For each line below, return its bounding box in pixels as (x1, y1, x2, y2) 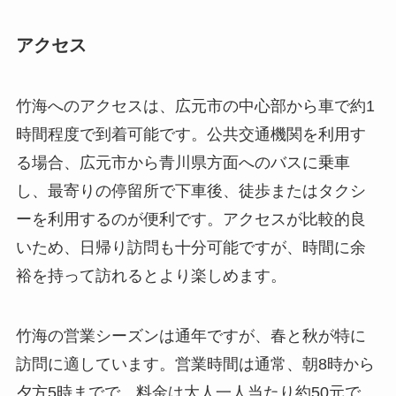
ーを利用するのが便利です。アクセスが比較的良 (15, 209, 366, 228)
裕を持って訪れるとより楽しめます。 (15, 266, 286, 285)
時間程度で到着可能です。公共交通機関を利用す (15, 125, 366, 143)
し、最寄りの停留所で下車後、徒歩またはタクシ (15, 181, 366, 200)
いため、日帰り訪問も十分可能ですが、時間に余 (15, 238, 366, 256)
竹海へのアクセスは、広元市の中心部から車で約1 (15, 96, 375, 115)
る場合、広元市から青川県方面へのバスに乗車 (15, 153, 350, 171)
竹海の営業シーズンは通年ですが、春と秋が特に (15, 326, 366, 345)
